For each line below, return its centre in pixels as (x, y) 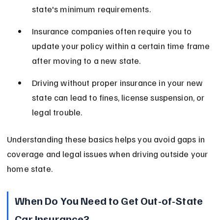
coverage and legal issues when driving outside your (109, 154)
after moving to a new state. (86, 61)
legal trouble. (57, 112)
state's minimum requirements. (91, 9)
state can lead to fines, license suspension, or (119, 97)
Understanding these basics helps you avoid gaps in (107, 139)
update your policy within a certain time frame (122, 46)
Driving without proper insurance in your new (119, 83)
